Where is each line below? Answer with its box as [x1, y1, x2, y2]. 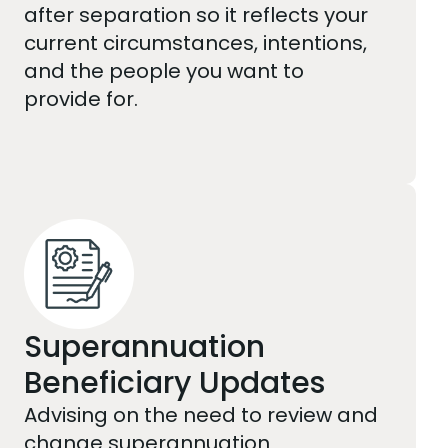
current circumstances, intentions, [24, 28, 368, 57]
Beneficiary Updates [24, 361, 326, 404]
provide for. [24, 84, 139, 113]
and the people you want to [24, 56, 305, 85]
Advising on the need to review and [24, 400, 379, 429]
